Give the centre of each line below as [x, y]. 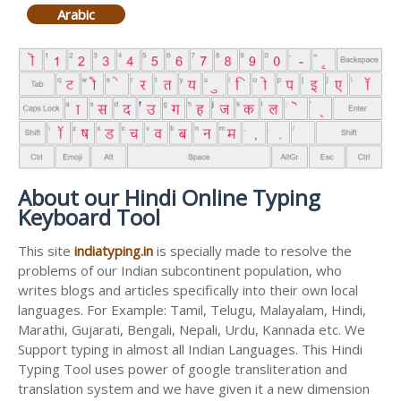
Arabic [76, 14]
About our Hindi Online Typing [169, 198]
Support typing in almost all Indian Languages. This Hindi [190, 350]
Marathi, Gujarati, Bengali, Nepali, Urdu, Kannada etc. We [192, 330]
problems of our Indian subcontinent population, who [180, 271]
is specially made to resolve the [252, 251]
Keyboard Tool [89, 218]
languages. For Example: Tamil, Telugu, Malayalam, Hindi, [192, 310]
